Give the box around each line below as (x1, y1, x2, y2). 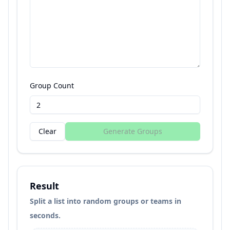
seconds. (30, 210, 61, 220)
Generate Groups (103, 126, 162, 136)
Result (30, 180, 59, 192)
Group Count (30, 81, 74, 90)
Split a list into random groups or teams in (30, 196, 181, 206)
